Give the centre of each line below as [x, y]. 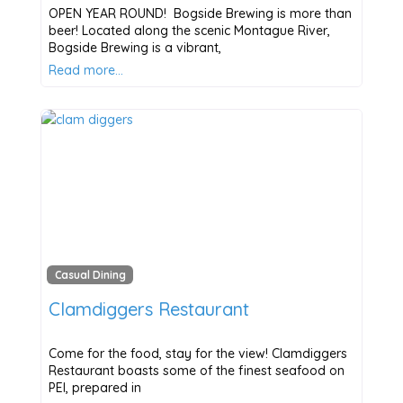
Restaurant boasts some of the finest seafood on [196, 371]
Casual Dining [90, 274]
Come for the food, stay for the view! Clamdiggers [197, 354]
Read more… [85, 70]
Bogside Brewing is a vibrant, [134, 47]
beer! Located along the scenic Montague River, [189, 30]
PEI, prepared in [94, 388]
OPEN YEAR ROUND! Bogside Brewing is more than [200, 13]
